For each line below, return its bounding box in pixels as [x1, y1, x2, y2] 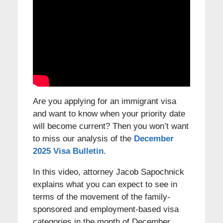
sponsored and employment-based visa [32, 204, 179, 214]
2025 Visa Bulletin [32, 146, 104, 156]
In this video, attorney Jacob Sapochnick [32, 167, 184, 177]
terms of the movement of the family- [32, 192, 170, 202]
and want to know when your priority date [32, 109, 185, 118]
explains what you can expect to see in [32, 179, 177, 189]
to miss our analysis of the [32, 133, 134, 143]
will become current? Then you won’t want [32, 121, 189, 131]
